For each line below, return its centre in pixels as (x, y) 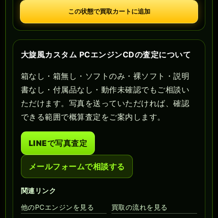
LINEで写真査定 (58, 143)
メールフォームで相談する (77, 167)
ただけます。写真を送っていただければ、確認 (105, 103)
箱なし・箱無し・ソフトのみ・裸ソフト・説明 (105, 76)
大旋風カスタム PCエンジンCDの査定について (106, 55)
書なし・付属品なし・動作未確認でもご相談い (105, 90)
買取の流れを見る (140, 207)
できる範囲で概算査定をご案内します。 (93, 117)
